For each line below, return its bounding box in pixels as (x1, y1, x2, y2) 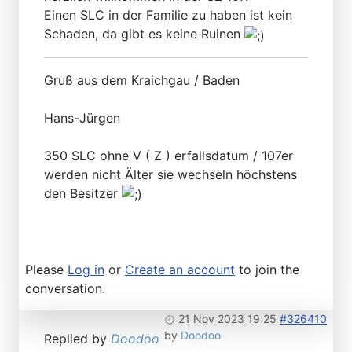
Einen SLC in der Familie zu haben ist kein (44, 6, 292, 23)
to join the (235, 262, 299, 278)
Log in (68, 262, 104, 278)
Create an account (125, 262, 235, 278)
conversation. (25, 280, 105, 297)
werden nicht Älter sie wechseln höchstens (44, 166, 297, 182)
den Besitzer (44, 185, 122, 201)
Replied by (44, 331, 111, 347)
